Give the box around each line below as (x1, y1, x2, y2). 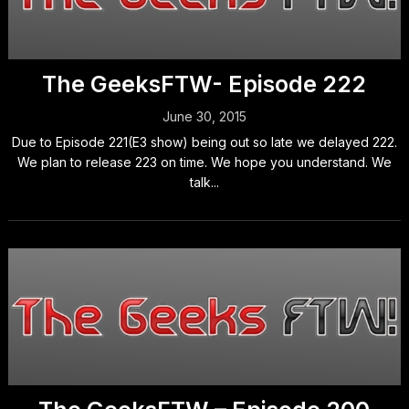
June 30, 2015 (162, 109, 246, 124)
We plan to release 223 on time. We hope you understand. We (16, 154, 392, 170)
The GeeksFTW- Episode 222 (42, 70, 367, 98)
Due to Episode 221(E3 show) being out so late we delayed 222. (11, 134, 397, 150)
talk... (189, 174, 219, 190)
